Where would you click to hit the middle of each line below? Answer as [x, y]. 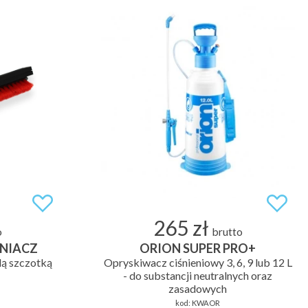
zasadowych [198, 288]
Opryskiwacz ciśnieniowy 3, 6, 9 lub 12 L [198, 262]
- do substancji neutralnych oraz [198, 275]
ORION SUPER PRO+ [198, 248]
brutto [227, 231]
